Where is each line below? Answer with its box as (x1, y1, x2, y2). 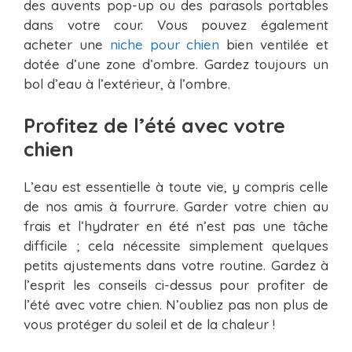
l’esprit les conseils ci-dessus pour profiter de (24, 276, 328, 293)
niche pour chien (109, 36, 220, 53)
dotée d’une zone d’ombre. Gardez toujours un (24, 56, 328, 73)
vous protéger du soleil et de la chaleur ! (24, 315, 275, 332)
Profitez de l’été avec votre (24, 112, 285, 137)
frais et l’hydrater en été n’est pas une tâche (24, 217, 328, 234)
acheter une (24, 36, 110, 53)
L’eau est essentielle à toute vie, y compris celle (24, 178, 328, 195)
